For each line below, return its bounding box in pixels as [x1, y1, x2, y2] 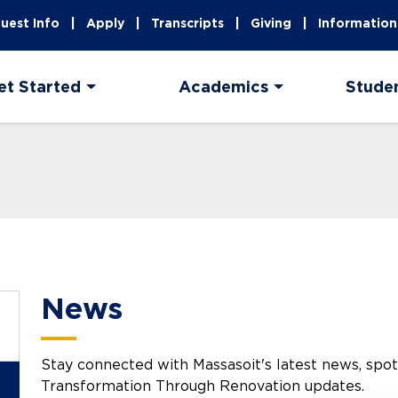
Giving [251, 16, 292, 30]
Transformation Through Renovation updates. [41, 378, 364, 395]
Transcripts [151, 16, 225, 30]
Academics [178, 77, 268, 97]
